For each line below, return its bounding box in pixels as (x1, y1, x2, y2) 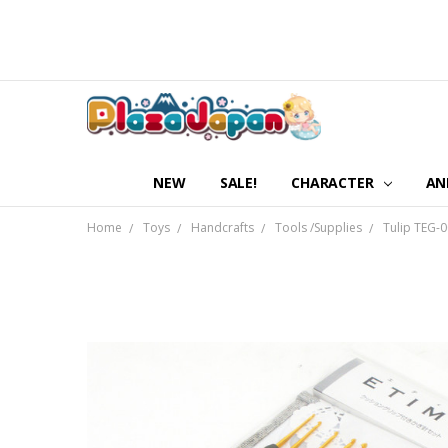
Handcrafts (190, 219, 254, 237)
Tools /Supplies (274, 219, 362, 237)
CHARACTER (291, 172, 378, 192)
